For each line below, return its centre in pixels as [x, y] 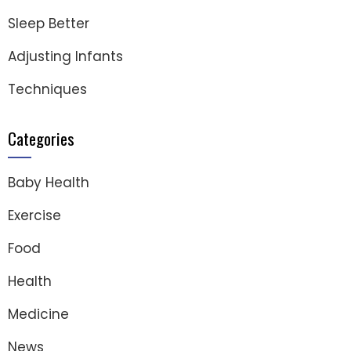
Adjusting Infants [65, 56]
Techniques [47, 89]
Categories [41, 138]
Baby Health [49, 182]
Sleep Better [49, 23]
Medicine [38, 314]
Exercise [34, 215]
